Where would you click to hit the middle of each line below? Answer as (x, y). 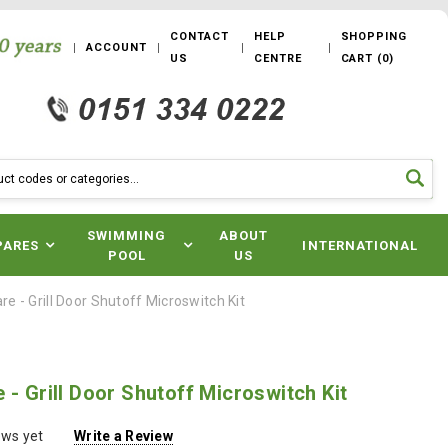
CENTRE (278, 58)
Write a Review (123, 436)
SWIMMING (127, 235)
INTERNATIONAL (360, 245)
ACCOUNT (116, 47)
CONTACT (199, 36)
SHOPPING (373, 36)
